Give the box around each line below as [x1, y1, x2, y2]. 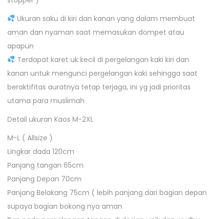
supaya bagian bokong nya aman [7, 201, 122, 211]
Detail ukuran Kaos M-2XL [7, 114, 93, 124]
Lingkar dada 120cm [7, 147, 74, 156]
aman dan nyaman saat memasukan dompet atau [7, 27, 184, 37]
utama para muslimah [7, 96, 85, 106]
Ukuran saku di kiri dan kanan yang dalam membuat [15, 14, 195, 23]
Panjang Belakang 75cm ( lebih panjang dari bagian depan [7, 188, 207, 197]
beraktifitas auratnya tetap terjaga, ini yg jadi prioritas [7, 82, 191, 92]
